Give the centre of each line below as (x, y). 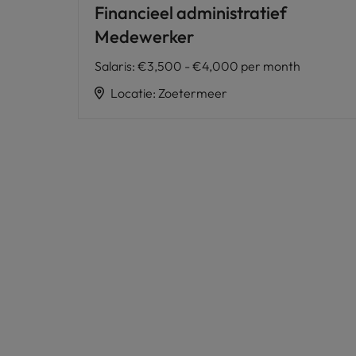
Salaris (113, 66)
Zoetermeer (193, 93)
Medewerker (144, 36)
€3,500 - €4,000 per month (219, 66)
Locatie (132, 93)
